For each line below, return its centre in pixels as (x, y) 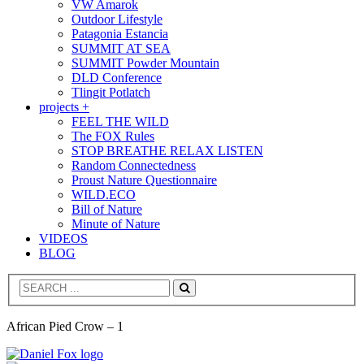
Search (200, 300)
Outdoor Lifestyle (117, 19)
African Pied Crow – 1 (65, 327)
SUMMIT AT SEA (121, 48)
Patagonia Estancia (120, 33)
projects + (64, 106)
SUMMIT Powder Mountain (145, 63)
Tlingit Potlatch (111, 92)
